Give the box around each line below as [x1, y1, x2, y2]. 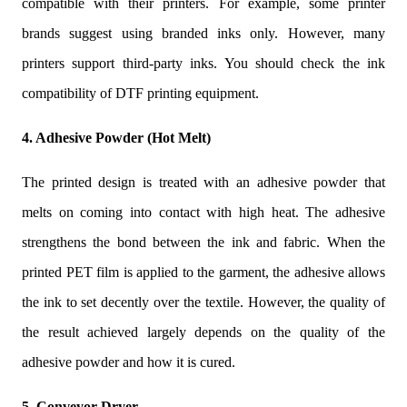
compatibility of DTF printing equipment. [22, 84, 259, 101]
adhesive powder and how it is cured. [22, 353, 235, 370]
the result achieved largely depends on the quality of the [22, 323, 385, 340]
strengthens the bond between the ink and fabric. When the [22, 233, 385, 250]
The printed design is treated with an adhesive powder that [22, 174, 385, 190]
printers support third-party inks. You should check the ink [22, 55, 385, 71]
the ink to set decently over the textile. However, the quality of [22, 293, 385, 310]
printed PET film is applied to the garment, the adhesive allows [22, 263, 385, 280]
